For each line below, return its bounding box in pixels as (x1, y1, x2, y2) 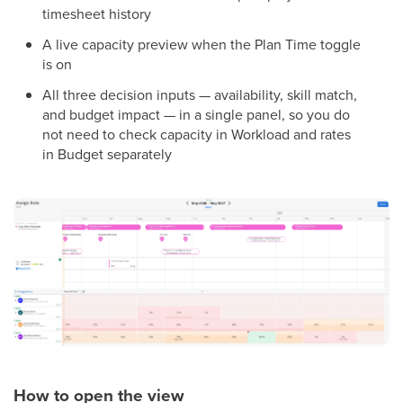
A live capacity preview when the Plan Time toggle (42, 34, 361, 55)
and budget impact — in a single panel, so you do (42, 104, 350, 125)
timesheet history (42, 4, 151, 24)
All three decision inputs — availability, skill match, (42, 85, 357, 105)
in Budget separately (42, 144, 172, 165)
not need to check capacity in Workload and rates (42, 124, 351, 145)
